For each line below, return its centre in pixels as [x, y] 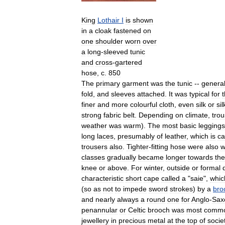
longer [176, 157]
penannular [99, 210]
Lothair [108, 20]
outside [178, 167]
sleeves [123, 94]
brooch [159, 210]
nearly [105, 199]
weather [94, 125]
